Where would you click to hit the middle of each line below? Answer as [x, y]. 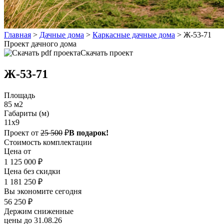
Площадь [19, 95]
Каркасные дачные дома [134, 35]
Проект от [21, 132]
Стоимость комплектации [48, 142]
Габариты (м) [26, 113]
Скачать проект [107, 53]
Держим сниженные [39, 211]
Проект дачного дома [40, 44]
